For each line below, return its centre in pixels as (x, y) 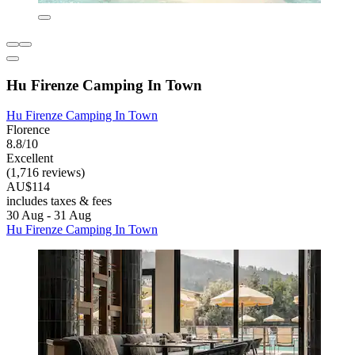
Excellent (30, 158)
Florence (28, 130)
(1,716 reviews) (46, 173)
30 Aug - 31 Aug (49, 216)
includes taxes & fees (59, 201)
